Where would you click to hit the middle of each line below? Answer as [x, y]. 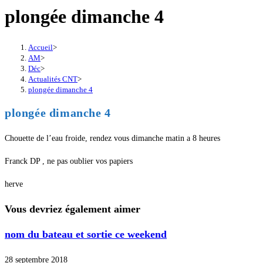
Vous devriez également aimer [73, 209]
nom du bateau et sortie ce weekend [86, 235]
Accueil [41, 47]
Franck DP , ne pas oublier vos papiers [69, 161]
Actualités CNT [53, 79]
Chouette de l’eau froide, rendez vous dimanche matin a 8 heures [112, 139]
